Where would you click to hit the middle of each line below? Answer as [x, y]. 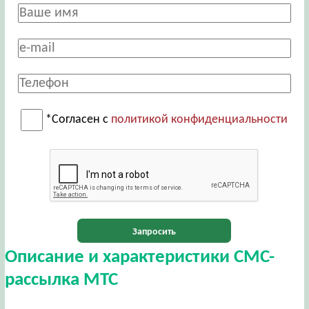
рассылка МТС [61, 280]
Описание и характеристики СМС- [139, 257]
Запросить [154, 232]
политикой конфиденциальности [200, 120]
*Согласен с [79, 120]
